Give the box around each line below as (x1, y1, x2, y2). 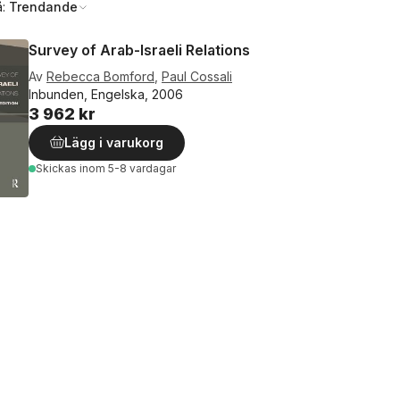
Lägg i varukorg (64, 135, 163, 150)
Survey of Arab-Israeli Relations (29, 41, 250, 59)
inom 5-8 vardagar (79, 162, 176, 175)
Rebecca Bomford (46, 69, 154, 84)
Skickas (36, 162, 79, 175)
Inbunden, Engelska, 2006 (29, 87, 183, 102)
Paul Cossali (162, 69, 232, 84)
